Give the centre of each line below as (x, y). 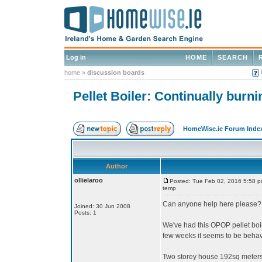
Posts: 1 (85, 213)
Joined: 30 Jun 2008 (102, 206)
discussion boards (116, 73)
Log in (76, 57)
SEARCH (233, 57)
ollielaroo (89, 180)
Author (117, 166)
